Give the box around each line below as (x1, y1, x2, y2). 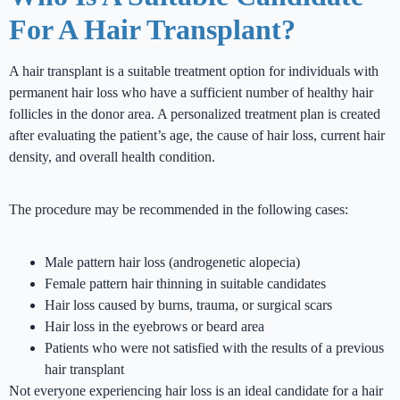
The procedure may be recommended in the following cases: (9, 202, 348, 218)
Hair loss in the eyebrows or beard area (45, 319, 264, 335)
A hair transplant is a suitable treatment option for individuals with (9, 63, 379, 79)
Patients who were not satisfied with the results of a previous (45, 340, 384, 356)
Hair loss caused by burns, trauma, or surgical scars (45, 297, 332, 313)
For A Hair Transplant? (9, 13, 296, 46)
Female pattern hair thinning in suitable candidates (45, 276, 326, 292)
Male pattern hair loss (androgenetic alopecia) (45, 254, 300, 271)
